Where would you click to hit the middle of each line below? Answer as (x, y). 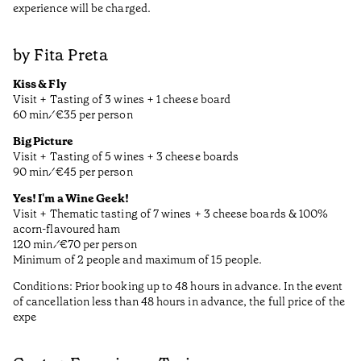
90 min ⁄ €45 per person (73, 172)
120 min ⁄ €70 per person (75, 245)
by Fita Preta (61, 55)
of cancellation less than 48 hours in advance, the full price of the (179, 302)
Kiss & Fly (39, 84)
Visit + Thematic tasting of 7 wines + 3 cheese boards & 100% (171, 214)
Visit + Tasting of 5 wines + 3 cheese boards (126, 157)
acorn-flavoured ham (67, 229)
